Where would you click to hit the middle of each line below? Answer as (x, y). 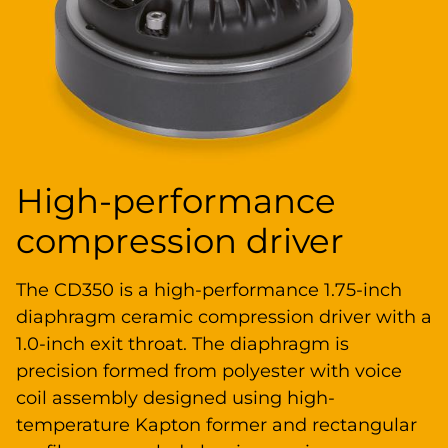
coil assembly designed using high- (175, 397)
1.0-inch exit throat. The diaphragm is (182, 343)
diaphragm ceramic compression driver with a (224, 316)
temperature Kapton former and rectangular (216, 424)
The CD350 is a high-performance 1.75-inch (209, 289)
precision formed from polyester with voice (209, 370)
